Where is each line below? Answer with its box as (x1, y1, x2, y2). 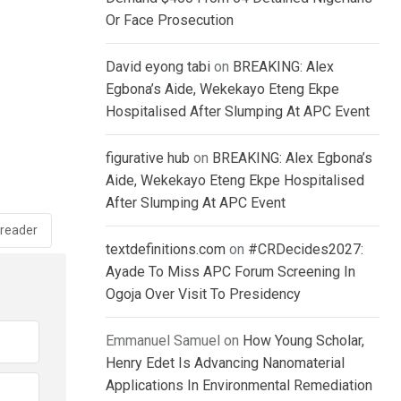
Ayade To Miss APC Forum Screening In (106, 263, 355, 281)
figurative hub (106, 149, 190, 167)
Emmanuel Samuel (106, 332, 220, 350)
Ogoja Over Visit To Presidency (106, 286, 301, 303)
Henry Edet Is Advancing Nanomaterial (106, 354, 345, 372)
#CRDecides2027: (248, 241, 363, 259)
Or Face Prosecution (106, 12, 234, 30)
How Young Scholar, (243, 332, 364, 350)
